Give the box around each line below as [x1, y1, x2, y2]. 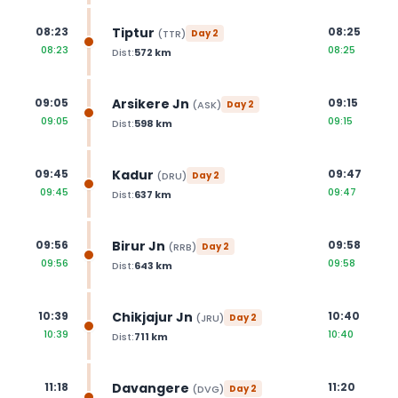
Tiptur [111, 23, 155, 42]
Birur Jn [111, 236, 165, 255]
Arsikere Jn [111, 94, 189, 113]
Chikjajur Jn [111, 307, 193, 326]
